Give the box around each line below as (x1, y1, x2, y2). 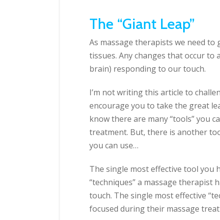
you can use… (89, 140, 138, 151)
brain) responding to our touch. (89, 63, 206, 75)
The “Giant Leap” (89, 15, 195, 33)
